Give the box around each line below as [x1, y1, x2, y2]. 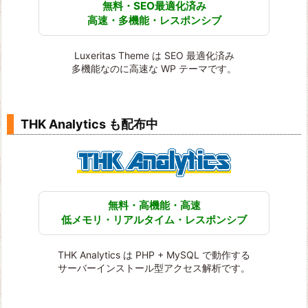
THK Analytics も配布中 [21, 117, 158, 132]
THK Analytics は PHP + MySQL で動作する [58, 249, 250, 261]
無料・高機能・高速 [107, 199, 201, 212]
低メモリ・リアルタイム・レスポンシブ [61, 213, 247, 227]
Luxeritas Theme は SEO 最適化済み [74, 49, 234, 62]
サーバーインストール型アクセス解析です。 [58, 262, 250, 274]
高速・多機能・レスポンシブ [87, 14, 221, 27]
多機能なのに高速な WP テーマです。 [71, 63, 236, 75]
